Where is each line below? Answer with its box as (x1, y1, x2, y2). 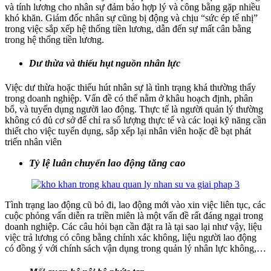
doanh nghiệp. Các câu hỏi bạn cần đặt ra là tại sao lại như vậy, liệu (5, 221, 262, 232)
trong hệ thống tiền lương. (5, 34, 104, 45)
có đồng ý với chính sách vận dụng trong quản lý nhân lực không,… (5, 243, 266, 253)
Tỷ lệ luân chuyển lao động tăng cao (29, 157, 186, 169)
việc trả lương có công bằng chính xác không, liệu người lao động (5, 232, 256, 243)
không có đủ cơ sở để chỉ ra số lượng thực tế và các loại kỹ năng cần (5, 114, 266, 125)
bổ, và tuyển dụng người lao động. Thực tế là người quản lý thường (5, 103, 263, 114)
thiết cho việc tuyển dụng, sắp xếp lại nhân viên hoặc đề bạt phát (5, 125, 251, 136)
